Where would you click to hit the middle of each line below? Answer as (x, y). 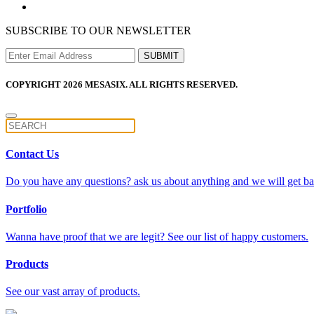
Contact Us (32, 154)
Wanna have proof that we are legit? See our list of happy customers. (157, 236)
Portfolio (26, 209)
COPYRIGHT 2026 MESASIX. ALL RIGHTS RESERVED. (122, 84)
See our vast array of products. (73, 292)
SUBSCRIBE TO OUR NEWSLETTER (98, 31)
